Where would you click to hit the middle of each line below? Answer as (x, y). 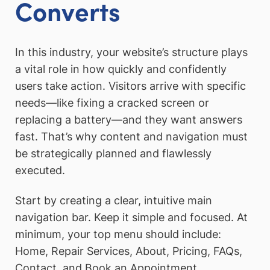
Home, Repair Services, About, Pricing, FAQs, (129, 251)
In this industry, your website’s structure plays (131, 52)
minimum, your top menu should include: (118, 234)
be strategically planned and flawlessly (113, 153)
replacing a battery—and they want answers (129, 119)
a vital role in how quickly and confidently (121, 69)
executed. (40, 170)
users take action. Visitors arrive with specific (130, 86)
